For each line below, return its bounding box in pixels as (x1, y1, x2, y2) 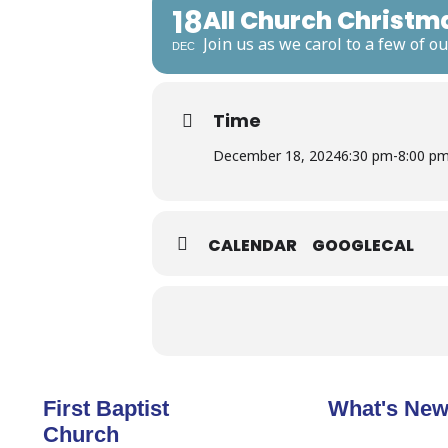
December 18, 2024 (213, 146, 341, 165)
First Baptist (42, 396, 169, 421)
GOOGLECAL (312, 234, 414, 257)
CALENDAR (208, 234, 297, 257)
